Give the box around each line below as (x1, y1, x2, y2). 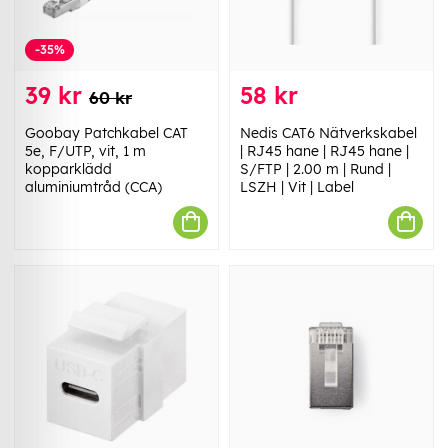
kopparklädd (25, 159, 112, 178)
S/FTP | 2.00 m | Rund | (240, 159, 391, 178)
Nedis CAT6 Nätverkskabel (240, 123, 417, 142)
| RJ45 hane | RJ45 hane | (240, 141, 409, 160)
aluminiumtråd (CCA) (25, 177, 162, 196)
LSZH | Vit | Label (240, 177, 354, 196)
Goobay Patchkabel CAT (25, 123, 188, 142)
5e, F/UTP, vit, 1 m (25, 141, 146, 160)
